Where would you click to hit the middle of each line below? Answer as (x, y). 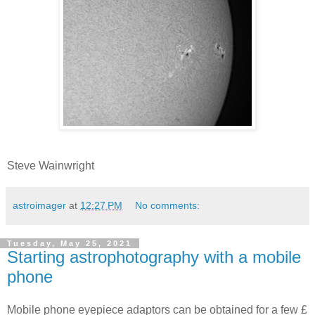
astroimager (39, 205)
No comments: (168, 205)
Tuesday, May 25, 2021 (70, 243)
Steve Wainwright (51, 165)
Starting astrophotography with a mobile (154, 257)
